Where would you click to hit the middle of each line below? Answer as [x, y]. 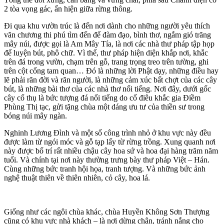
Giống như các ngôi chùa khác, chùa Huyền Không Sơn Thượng [107, 212]
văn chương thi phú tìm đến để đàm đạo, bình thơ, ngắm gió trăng [107, 35]
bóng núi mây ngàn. [35, 116]
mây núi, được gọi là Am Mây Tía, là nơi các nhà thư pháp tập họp [109, 44]
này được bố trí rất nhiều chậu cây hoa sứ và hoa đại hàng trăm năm [111, 151]
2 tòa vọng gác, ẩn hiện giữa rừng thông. [68, 9]
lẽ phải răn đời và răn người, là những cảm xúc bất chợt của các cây [110, 80]
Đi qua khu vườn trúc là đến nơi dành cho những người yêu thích [107, 26]
